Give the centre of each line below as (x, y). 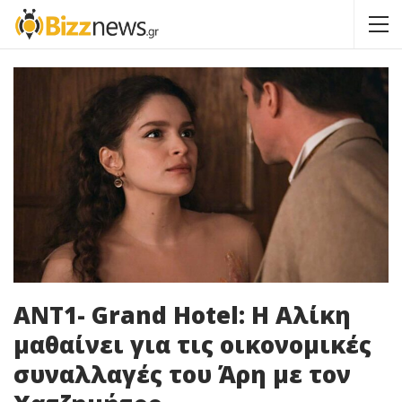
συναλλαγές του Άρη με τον (182, 374)
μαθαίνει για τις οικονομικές (192, 344)
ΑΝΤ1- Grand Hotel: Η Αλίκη (182, 315)
